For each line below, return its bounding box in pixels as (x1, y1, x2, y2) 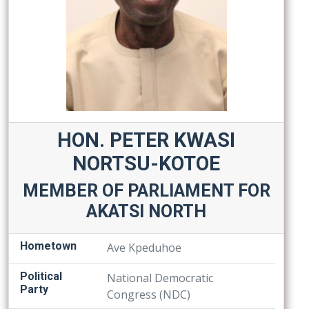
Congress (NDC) (106, 287, 190, 302)
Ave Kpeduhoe (106, 240, 181, 255)
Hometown (20, 239, 77, 252)
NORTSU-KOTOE (72, 152, 220, 175)
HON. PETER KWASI (57, 128, 235, 152)
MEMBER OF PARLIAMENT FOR (22, 181, 270, 201)
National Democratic (106, 270, 213, 286)
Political (20, 270, 62, 283)
